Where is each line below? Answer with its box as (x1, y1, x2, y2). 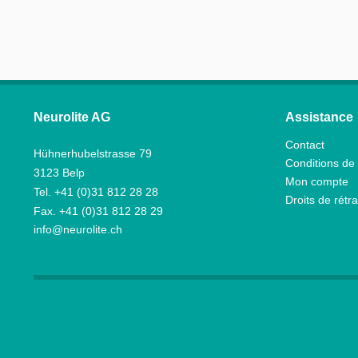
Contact (285, 138, 324, 151)
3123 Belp (34, 166, 85, 179)
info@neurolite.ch (34, 223, 122, 236)
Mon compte (285, 175, 348, 188)
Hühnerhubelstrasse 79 (34, 147, 152, 160)
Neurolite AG (34, 110, 110, 124)
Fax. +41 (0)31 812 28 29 (34, 205, 163, 217)
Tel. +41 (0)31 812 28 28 (34, 185, 158, 198)
